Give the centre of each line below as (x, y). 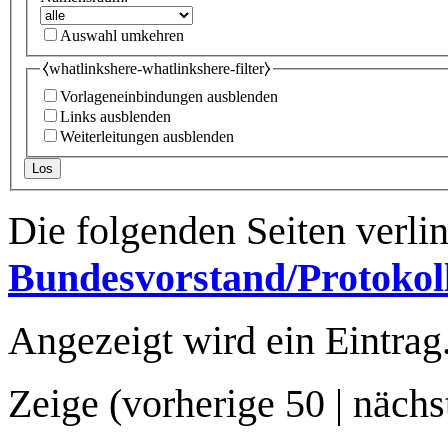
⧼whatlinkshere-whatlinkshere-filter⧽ (156, 68)
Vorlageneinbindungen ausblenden (169, 97)
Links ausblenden (115, 117)
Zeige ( (65, 404)
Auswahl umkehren (122, 35)
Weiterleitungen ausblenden (147, 137)
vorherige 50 (223, 404)
